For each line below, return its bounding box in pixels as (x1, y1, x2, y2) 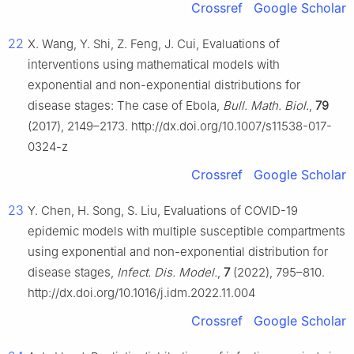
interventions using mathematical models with (28, 57, 280, 73)
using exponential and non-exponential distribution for (28, 244, 328, 260)
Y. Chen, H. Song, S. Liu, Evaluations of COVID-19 (28, 203, 298, 219)
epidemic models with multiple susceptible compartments (28, 224, 345, 239)
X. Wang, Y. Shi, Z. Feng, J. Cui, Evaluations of (28, 36, 280, 52)
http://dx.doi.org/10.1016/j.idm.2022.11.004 (28, 285, 255, 301)
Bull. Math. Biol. (223, 98, 309, 114)
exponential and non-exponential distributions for (28, 77, 300, 93)
